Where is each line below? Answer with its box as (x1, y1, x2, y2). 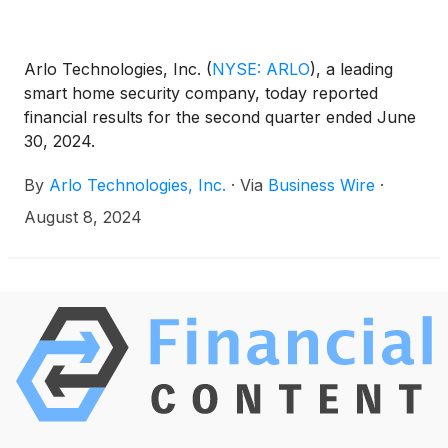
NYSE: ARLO (212, 59, 310, 79)
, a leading (316, 59, 393, 79)
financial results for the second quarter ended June (24, 107, 416, 127)
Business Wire (268, 175, 375, 195)
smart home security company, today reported (24, 83, 378, 103)
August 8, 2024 (24, 207, 142, 227)
